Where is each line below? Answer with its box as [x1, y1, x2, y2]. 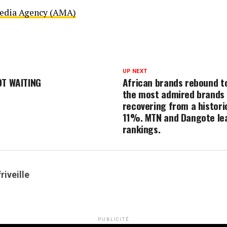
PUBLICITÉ [98, 217, 129, 222]
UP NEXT [122, 68, 147, 75]
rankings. [122, 122, 161, 137]
